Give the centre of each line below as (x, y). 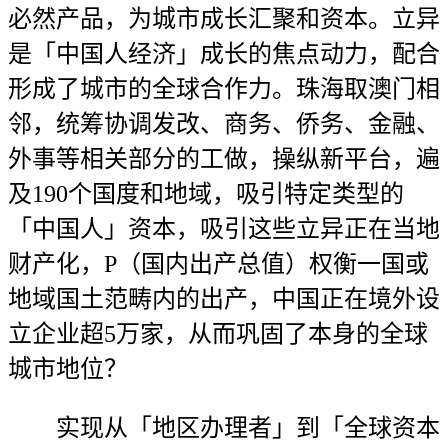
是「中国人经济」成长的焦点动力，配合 (224, 54)
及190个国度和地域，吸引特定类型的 (206, 194)
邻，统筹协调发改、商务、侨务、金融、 (224, 124)
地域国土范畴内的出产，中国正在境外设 (224, 299)
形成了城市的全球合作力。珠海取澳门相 (224, 89)
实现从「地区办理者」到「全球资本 (224, 428)
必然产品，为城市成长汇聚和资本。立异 (224, 19)
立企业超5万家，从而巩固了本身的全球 (218, 334)
